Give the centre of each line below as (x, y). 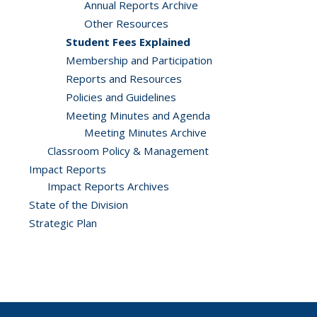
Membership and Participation (139, 60)
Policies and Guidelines (121, 97)
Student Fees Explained (128, 42)
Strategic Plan (63, 223)
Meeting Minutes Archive (145, 132)
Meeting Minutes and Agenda (138, 115)
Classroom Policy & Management (128, 151)
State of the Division (79, 204)
